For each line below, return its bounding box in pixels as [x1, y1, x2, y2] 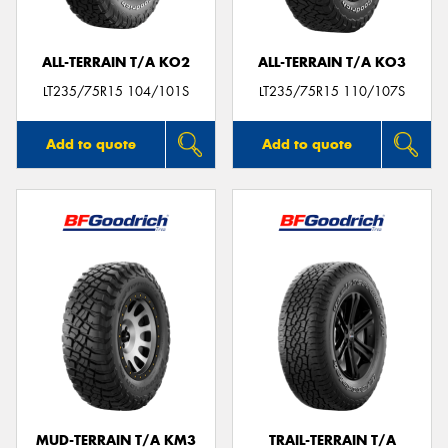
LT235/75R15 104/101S [43, 82, 189, 100]
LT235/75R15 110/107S [259, 82, 405, 100]
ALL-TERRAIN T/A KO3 [258, 54, 406, 72]
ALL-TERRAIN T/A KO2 [42, 54, 190, 72]
